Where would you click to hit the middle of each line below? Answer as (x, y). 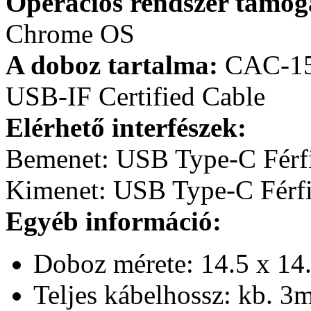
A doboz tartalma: (112, 65)
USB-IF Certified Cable (135, 96)
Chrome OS (70, 33)
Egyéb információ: (114, 221)
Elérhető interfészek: (126, 127)
